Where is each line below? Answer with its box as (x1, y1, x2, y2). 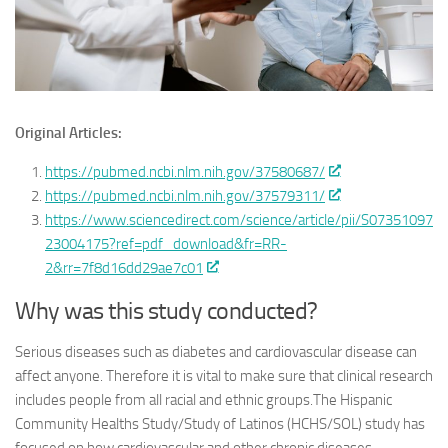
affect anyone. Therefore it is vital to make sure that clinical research (15, 366, 433, 385)
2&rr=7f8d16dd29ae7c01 (45, 258, 203, 277)
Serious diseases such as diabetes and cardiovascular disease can (15, 342, 417, 361)
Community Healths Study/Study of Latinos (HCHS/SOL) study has (15, 414, 425, 433)
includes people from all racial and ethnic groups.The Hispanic (15, 390, 392, 409)
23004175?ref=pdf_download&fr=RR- (45, 234, 287, 253)
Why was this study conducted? (15, 295, 318, 325)
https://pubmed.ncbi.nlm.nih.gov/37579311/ (45, 186, 325, 205)
